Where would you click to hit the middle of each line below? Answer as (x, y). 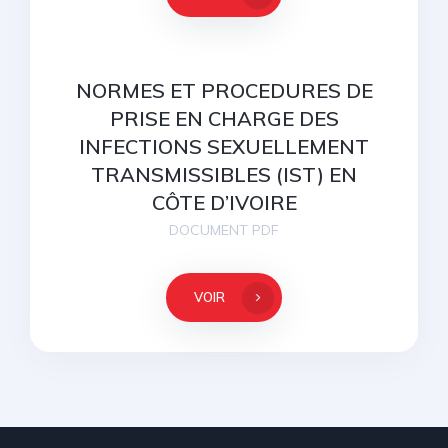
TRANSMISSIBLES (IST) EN (224, 174)
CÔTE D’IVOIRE (224, 202)
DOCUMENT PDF (224, 230)
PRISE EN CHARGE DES (224, 118)
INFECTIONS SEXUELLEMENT (224, 146)
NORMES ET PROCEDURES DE (224, 90)
